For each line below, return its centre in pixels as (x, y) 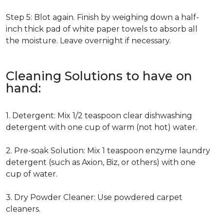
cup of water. (32, 174)
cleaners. (23, 209)
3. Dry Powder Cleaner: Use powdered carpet (94, 197)
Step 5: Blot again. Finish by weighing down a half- (102, 17)
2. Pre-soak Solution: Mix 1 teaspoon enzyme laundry (108, 151)
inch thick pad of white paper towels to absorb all (102, 29)
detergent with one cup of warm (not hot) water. (101, 127)
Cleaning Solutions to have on (99, 76)
